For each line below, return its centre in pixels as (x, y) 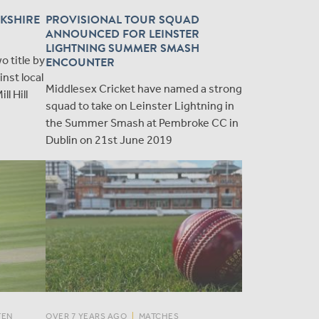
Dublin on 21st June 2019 (109, 140)
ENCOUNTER (80, 63)
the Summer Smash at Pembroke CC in (142, 123)
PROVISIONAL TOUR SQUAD (122, 20)
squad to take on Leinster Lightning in (140, 106)
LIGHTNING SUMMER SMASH (122, 49)
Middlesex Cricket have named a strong (144, 89)
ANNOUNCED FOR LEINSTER (122, 35)
